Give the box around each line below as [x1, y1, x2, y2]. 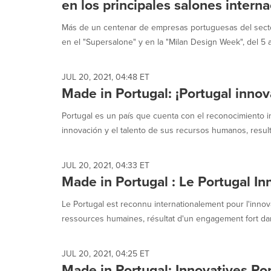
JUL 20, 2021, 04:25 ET [62, 247, 149, 260]
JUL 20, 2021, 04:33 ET [62, 159, 149, 172]
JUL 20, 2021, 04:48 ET [62, 71, 149, 83]
